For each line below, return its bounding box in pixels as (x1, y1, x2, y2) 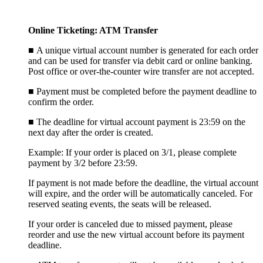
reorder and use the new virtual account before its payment (28, 229, 244, 240)
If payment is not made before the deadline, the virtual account (28, 177, 258, 188)
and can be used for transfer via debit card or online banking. (28, 55, 252, 66)
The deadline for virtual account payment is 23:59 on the (36, 116, 245, 127)
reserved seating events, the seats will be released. (28, 198, 211, 209)
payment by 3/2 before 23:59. (28, 157, 137, 168)
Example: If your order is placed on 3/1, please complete (28, 147, 237, 157)
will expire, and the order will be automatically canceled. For (28, 188, 252, 198)
